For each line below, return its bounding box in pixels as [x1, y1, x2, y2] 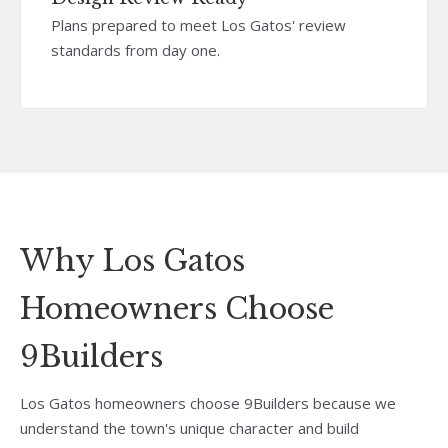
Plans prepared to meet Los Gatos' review [51, 14, 346, 35]
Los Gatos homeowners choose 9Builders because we [20, 392, 396, 413]
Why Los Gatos [20, 242, 245, 279]
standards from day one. [51, 39, 220, 60]
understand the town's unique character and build [20, 417, 359, 438]
